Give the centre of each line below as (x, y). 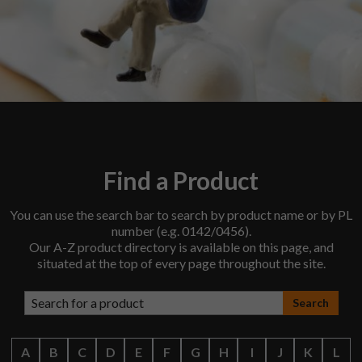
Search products (225, 298)
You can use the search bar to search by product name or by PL (181, 215)
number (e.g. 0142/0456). (181, 231)
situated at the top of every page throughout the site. (181, 263)
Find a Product (181, 180)
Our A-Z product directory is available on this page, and (181, 247)
